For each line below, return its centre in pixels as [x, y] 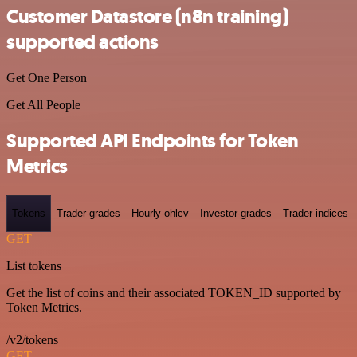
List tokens [34, 265]
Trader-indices [316, 214]
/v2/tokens [32, 339]
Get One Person [47, 78]
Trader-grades [88, 214]
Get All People [43, 105]
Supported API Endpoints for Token [153, 141]
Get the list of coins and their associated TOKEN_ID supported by [174, 292]
